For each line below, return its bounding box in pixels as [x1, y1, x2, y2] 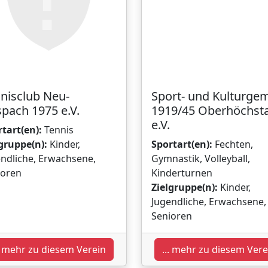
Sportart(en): [151, 137, 212, 151]
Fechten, [212, 137, 253, 151]
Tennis [42, 123, 74, 136]
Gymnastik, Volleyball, [151, 151, 250, 165]
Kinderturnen [151, 166, 212, 179]
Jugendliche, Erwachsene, [151, 194, 266, 208]
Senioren [151, 209, 192, 223]
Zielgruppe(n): [151, 180, 218, 194]
